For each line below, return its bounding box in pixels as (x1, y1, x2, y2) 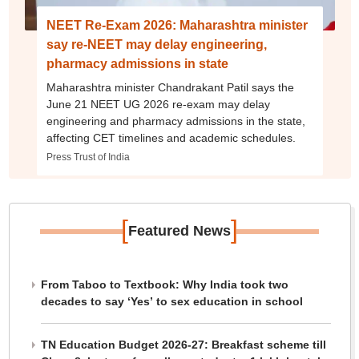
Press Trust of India (46, 151, 130, 163)
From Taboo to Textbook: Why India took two (40, 278, 288, 292)
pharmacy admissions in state (46, 57, 228, 71)
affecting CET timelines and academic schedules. (46, 131, 296, 145)
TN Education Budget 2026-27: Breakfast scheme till (40, 338, 326, 352)
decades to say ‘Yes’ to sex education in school (40, 295, 303, 309)
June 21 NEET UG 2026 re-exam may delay (46, 98, 270, 111)
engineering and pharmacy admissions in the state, (46, 115, 305, 128)
